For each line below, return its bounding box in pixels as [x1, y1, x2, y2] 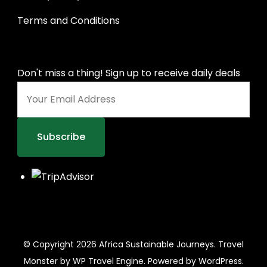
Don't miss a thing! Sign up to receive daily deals [17, 66, 240, 80]
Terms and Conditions [17, 14, 120, 28]
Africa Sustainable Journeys [99, 238, 214, 251]
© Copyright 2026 [23, 238, 99, 251]
